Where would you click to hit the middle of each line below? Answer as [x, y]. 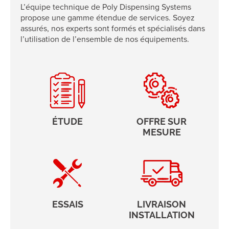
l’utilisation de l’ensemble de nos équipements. [105, 39]
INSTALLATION [162, 215]
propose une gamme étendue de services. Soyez [108, 17]
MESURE [162, 132]
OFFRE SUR [162, 121]
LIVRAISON [162, 204]
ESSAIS [67, 204]
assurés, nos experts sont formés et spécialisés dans [113, 28]
